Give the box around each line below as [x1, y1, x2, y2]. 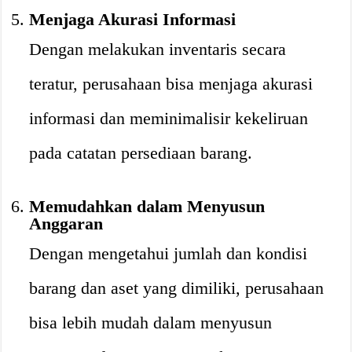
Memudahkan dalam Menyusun [29, 196, 266, 216]
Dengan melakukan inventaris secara [29, 39, 287, 59]
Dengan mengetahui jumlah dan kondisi [29, 244, 308, 263]
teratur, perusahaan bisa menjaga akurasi [29, 74, 313, 93]
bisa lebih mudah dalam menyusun [29, 313, 273, 332]
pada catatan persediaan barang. [29, 143, 253, 163]
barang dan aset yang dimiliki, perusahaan [29, 278, 324, 298]
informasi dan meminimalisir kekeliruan [29, 108, 309, 128]
